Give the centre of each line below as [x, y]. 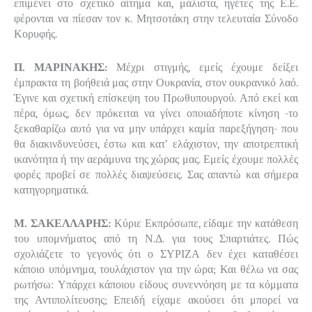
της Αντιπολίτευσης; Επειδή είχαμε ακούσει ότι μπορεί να [156, 300]
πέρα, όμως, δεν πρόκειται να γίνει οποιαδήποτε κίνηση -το [156, 113]
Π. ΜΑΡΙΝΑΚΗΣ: [61, 67]
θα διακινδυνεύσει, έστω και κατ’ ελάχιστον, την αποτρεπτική [156, 144]
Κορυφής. [36, 34]
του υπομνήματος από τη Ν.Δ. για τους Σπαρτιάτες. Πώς [156, 239]
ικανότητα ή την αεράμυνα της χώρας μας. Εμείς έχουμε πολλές [156, 159]
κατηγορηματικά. [51, 190]
